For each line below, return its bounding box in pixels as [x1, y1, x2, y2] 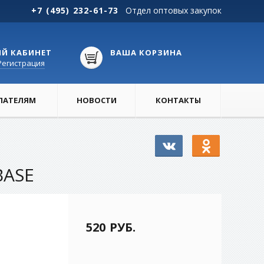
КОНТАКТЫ [156, 95, 201, 105]
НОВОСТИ [77, 95, 117, 105]
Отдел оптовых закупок [126, 5, 222, 16]
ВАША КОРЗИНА [110, 47, 182, 58]
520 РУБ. [86, 219, 136, 235]
